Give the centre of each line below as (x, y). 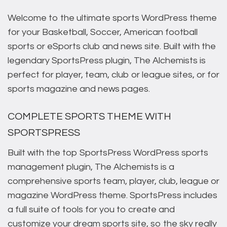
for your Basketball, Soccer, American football (103, 32)
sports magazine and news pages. (79, 89)
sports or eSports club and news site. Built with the (112, 47)
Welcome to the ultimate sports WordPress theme (112, 18)
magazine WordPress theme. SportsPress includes (112, 195)
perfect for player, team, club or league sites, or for (113, 75)
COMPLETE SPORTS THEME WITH (89, 116)
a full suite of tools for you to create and (91, 209)
